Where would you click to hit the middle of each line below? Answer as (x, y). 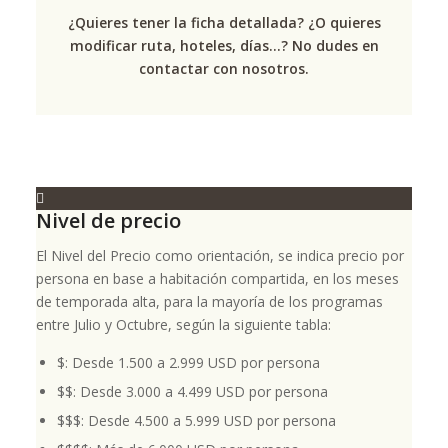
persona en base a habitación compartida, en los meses (217, 278)
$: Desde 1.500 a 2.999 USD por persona (188, 362)
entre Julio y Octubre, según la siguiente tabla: (183, 324)
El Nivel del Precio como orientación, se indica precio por (219, 255)
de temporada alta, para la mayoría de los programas (209, 301)
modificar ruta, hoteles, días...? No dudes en (224, 45)
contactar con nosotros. (224, 68)
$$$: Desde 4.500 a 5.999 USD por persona (196, 420)
